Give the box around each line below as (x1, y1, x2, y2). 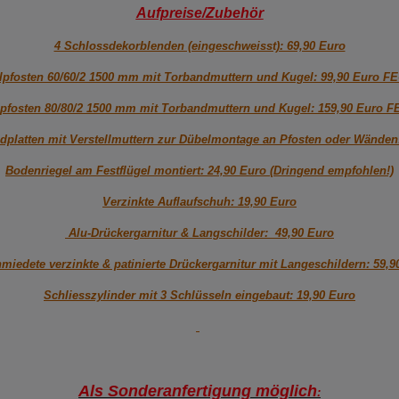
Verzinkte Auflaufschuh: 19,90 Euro (102, 195, 297, 209)
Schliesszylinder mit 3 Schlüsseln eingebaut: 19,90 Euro (44, 289, 355, 303)
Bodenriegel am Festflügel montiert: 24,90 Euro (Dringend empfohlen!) (5, 164, 394, 178)
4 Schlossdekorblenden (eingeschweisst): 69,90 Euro (53, 39, 346, 53)
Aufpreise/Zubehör (135, 5, 264, 21)
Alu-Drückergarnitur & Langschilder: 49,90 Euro (65, 226, 334, 240)
